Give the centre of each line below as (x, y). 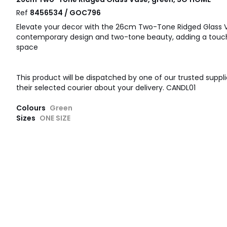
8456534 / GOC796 (65, 13)
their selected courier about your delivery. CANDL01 (106, 88)
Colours (32, 108)
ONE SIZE (55, 118)
